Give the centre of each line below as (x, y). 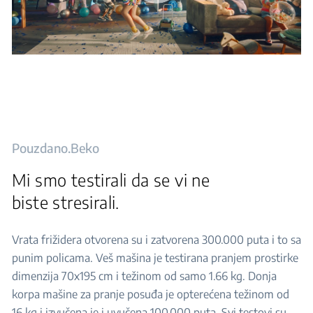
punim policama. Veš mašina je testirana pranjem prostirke (155, 258)
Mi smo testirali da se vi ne (111, 180)
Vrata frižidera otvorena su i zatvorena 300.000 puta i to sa (156, 240)
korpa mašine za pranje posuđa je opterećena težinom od (151, 294)
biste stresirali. (66, 202)
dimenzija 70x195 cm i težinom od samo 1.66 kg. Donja (144, 276)
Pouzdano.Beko (56, 148)
